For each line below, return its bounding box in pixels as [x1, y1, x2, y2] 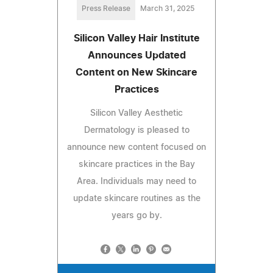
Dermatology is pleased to [83, 126, 190, 135]
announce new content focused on [67, 143, 206, 152]
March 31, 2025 [140, 5, 194, 13]
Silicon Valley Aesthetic [90, 109, 183, 118]
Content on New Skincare [76, 68, 197, 78]
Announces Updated [87, 51, 186, 61]
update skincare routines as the [73, 194, 200, 204]
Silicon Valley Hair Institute [73, 34, 200, 44]
